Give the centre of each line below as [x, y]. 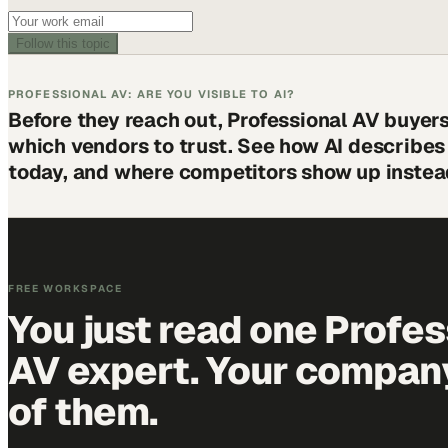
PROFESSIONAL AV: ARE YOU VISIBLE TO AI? [151, 93]
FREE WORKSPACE [65, 288]
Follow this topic [63, 43]
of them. [83, 411]
